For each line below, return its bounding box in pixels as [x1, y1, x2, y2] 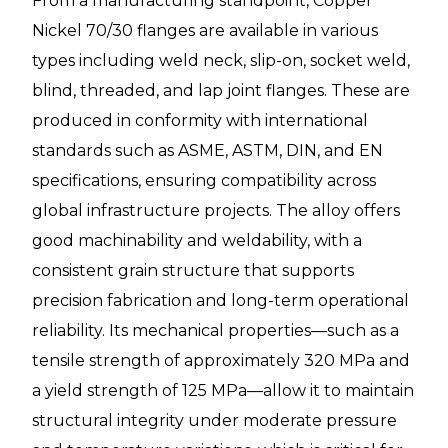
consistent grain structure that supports [32, 261, 354, 281]
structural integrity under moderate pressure [32, 411, 397, 431]
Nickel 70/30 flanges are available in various [32, 21, 378, 41]
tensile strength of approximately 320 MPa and [32, 351, 410, 371]
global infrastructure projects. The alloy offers [32, 201, 400, 221]
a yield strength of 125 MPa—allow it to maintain [32, 381, 414, 401]
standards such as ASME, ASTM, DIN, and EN [32, 141, 383, 161]
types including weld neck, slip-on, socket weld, [32, 51, 410, 71]
